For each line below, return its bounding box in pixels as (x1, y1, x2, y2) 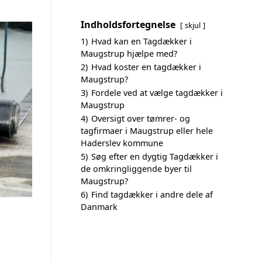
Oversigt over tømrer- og (91, 113, 190, 124)
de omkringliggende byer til (81, 163, 192, 174)
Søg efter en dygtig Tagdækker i (91, 151, 218, 162)
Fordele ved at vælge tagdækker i (91, 87, 223, 98)
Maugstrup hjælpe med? (81, 48, 177, 59)
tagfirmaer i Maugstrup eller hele (81, 125, 213, 136)
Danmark (81, 201, 118, 212)
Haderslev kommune (81, 137, 163, 149)
